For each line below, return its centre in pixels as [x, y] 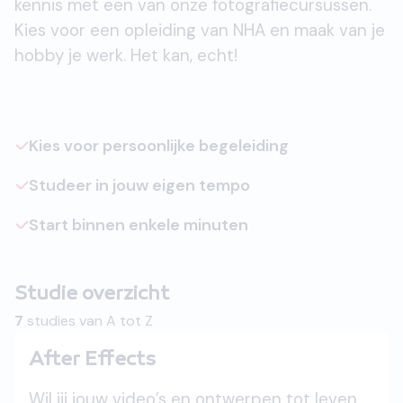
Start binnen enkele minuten [139, 225]
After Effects [92, 361]
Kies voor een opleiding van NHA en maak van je [200, 30]
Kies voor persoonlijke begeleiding [159, 146]
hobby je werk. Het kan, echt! [126, 55]
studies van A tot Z [88, 321]
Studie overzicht [92, 295]
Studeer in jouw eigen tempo [139, 185]
